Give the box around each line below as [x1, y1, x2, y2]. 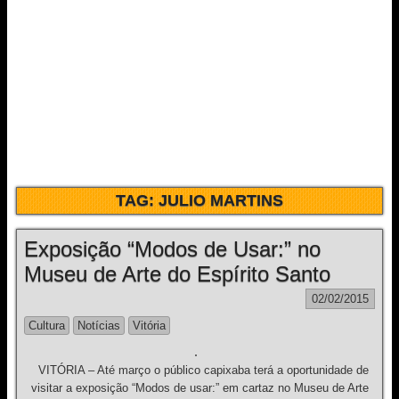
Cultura [28, 319, 65, 332]
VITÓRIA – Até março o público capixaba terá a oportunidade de [30, 363, 369, 377]
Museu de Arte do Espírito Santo [24, 262, 330, 286]
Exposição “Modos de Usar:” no [24, 237, 321, 261]
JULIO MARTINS [159, 191, 283, 209]
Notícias [77, 319, 120, 332]
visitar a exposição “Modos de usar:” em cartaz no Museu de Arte [30, 381, 369, 395]
